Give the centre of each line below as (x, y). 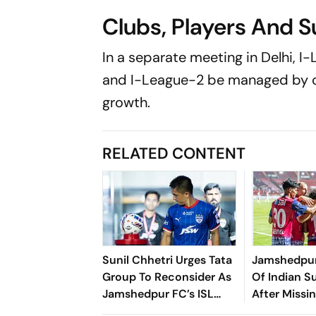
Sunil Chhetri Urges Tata (168, 260)
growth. (127, 102)
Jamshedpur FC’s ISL (158, 293)
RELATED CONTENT (174, 153)
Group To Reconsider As (167, 276)
